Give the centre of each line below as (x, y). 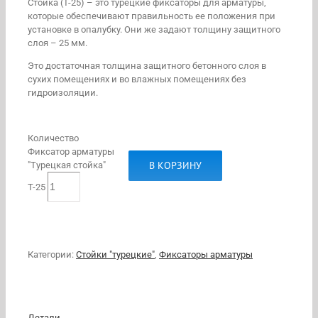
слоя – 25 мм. (57, 43)
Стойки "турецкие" (115, 254)
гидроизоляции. (63, 92)
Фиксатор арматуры (71, 151)
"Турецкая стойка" (67, 165)
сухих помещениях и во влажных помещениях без (137, 79)
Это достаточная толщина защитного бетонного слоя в (147, 65)
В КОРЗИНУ (175, 166)
